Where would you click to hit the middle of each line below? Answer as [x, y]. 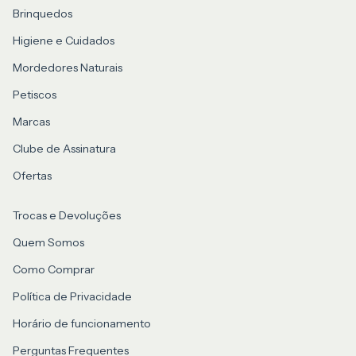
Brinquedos [43, 13]
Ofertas [32, 175]
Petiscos [35, 94]
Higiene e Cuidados [64, 40]
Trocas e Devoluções [67, 215]
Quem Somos [48, 242]
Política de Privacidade [72, 296]
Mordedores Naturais [68, 67]
